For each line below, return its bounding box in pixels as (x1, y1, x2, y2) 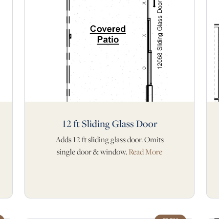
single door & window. (57, 146, 129, 157)
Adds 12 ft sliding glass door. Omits (55, 134, 164, 145)
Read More (129, 146, 162, 157)
